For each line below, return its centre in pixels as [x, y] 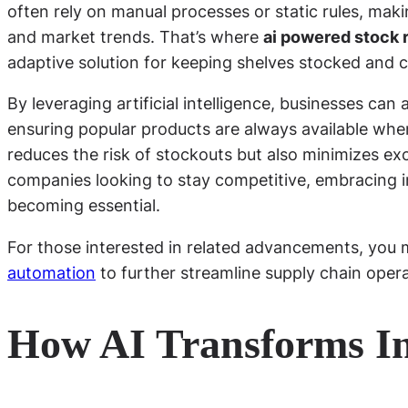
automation [51, 273]
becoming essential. [84, 206]
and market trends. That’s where [135, 36]
